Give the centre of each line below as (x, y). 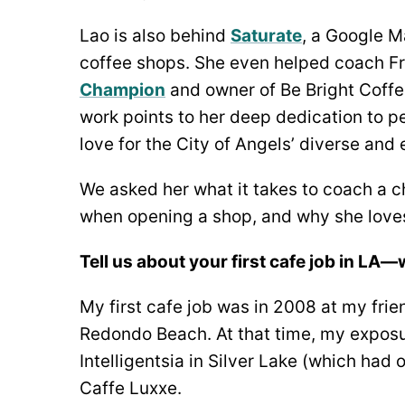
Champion (122, 89)
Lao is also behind (155, 35)
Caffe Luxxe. (133, 388)
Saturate (266, 35)
